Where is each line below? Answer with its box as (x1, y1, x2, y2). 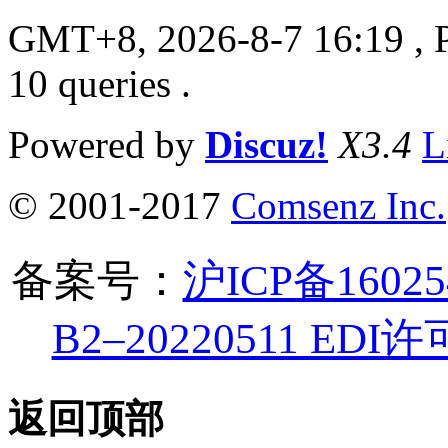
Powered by (8, 122, 205, 166)
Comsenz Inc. (231, 183, 446, 227)
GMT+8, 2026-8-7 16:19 (8, 16, 404, 60)
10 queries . (8, 61, 191, 105)
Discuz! (205, 122, 328, 166)
